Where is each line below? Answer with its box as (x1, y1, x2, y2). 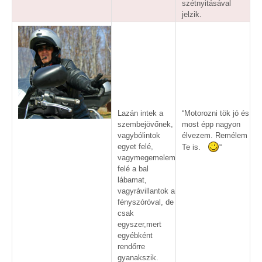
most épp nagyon (182, 119, 240, 129)
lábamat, (118, 175, 147, 184)
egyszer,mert (118, 219, 161, 229)
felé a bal (118, 164, 149, 173)
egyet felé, (118, 142, 153, 151)
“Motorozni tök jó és (182, 108, 249, 118)
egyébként (118, 230, 153, 240)
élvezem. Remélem (182, 130, 247, 140)
